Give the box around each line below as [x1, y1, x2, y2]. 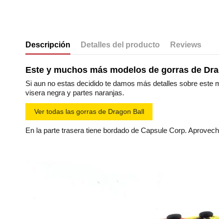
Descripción [25, 41, 70, 49]
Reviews [170, 41, 201, 49]
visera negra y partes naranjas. [25, 88, 126, 97]
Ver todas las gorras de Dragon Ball [34, 107, 144, 115]
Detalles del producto [81, 41, 160, 49]
